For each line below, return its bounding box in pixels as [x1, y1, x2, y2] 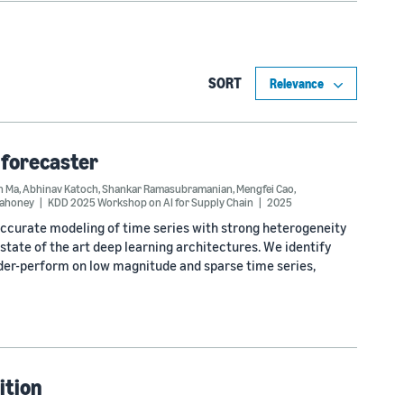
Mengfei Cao [236, 181, 294, 196]
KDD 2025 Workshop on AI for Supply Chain [48, 195, 253, 209]
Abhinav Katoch [23, 181, 98, 196]
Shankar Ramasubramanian [102, 181, 233, 196]
